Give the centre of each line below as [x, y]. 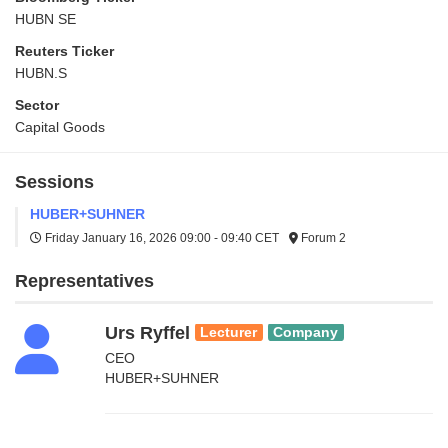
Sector [37, 104]
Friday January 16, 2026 [111, 237]
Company [306, 332]
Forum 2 [322, 237]
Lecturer [229, 332]
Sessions [54, 181]
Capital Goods [60, 126]
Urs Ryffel [147, 332]
